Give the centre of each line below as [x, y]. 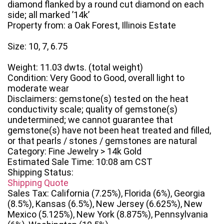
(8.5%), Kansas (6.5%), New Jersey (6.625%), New [105, 204]
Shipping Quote [38, 183]
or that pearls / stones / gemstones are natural [102, 141]
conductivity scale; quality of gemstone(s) [92, 109]
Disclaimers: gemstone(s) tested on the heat [98, 99]
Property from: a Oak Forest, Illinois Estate [92, 25]
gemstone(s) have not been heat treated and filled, [109, 130]
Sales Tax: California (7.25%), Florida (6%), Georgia [106, 193]
